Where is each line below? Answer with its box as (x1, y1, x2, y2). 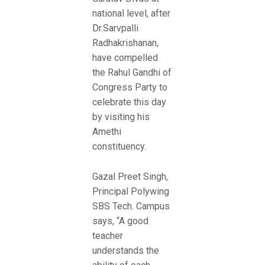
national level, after (92, 8, 170, 20)
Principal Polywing (92, 185, 169, 197)
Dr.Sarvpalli (92, 22, 138, 34)
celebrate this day (92, 96, 166, 108)
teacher (92, 230, 123, 241)
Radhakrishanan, (92, 37, 159, 49)
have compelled (92, 52, 158, 64)
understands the (92, 244, 159, 256)
